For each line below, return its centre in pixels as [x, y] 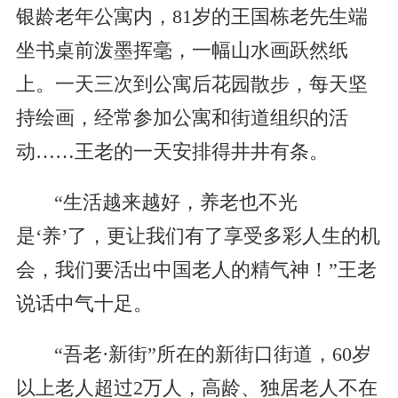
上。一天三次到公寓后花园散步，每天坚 [191, 85]
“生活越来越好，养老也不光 [175, 203]
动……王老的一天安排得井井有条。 [172, 152]
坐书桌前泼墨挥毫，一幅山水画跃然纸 [182, 51]
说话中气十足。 [84, 304]
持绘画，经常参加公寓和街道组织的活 [182, 119]
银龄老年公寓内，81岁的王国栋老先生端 [191, 17]
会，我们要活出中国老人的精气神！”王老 [196, 271]
